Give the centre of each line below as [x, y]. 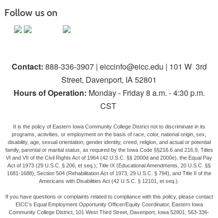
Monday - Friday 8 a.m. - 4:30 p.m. [146, 93]
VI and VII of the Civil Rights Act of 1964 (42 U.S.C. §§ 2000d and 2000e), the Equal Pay [109, 158]
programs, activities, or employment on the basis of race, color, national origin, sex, [109, 135]
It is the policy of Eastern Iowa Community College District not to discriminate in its [109, 127]
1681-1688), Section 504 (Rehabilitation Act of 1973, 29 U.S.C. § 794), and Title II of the [109, 173]
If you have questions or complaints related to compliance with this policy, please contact [109, 197]
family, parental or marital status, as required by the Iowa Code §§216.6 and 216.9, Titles [109, 150]
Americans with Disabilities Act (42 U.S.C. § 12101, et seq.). [109, 181]
